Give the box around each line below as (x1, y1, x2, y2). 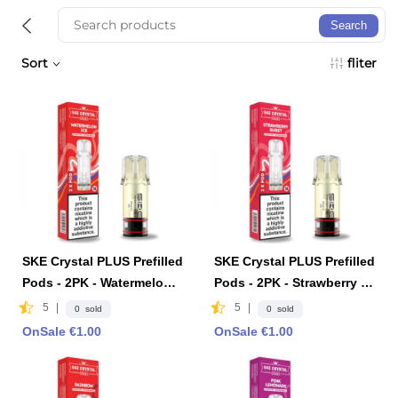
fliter (347, 55, 377, 71)
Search (330, 19, 367, 32)
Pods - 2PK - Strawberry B (214, 275, 370, 290)
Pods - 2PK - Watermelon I (21, 275, 179, 290)
